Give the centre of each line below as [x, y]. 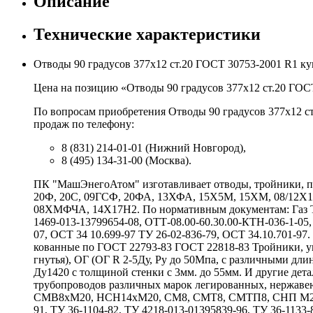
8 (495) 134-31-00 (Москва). [126, 160]
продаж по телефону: [84, 124]
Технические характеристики [147, 34]
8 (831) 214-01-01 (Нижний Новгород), [154, 147]
